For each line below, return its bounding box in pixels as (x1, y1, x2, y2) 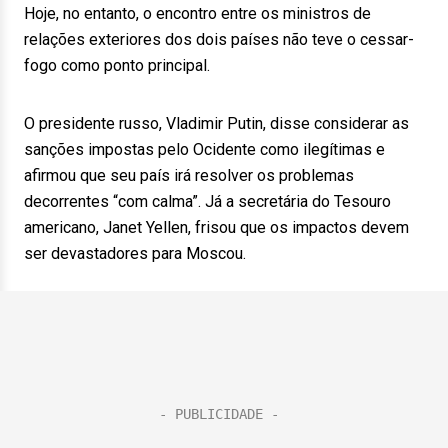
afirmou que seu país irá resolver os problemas (24, 166, 354, 185)
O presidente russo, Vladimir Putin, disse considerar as (24, 114, 409, 133)
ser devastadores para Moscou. (24, 244, 246, 263)
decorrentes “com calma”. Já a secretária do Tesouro (24, 192, 391, 211)
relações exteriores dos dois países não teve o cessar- (24, 30, 414, 49)
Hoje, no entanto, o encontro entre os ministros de (24, 4, 371, 23)
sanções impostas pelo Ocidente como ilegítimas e (24, 140, 385, 159)
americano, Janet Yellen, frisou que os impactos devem (24, 218, 409, 237)
